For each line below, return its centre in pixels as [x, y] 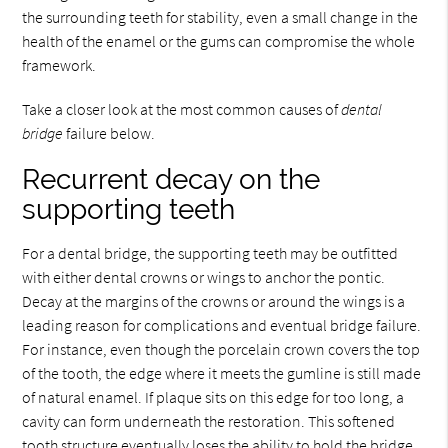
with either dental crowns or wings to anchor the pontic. [204, 277]
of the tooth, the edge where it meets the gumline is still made [222, 373]
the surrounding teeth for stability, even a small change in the [220, 17]
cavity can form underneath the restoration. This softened [209, 421]
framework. [59, 65]
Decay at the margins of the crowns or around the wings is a [214, 301]
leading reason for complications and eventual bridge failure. [222, 325]
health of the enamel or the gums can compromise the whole [219, 41]
